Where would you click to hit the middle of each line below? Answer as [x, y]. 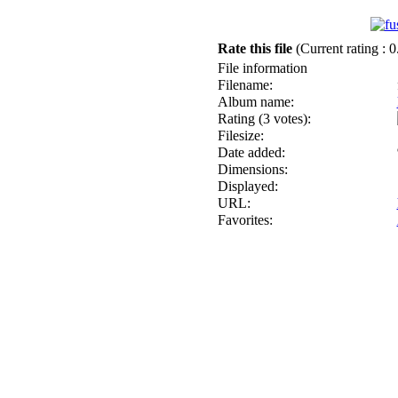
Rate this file [256, 48]
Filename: [245, 85]
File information [262, 68]
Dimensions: [252, 169]
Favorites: [245, 220]
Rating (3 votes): [264, 119]
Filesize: [240, 135]
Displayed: [247, 186]
